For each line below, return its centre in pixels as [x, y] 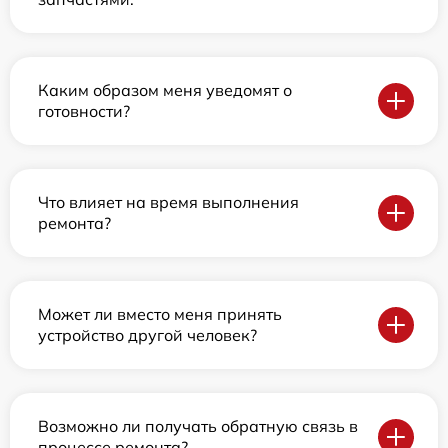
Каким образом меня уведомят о [165, 90]
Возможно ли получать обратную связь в [198, 426]
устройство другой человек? [147, 335]
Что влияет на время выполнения [168, 202]
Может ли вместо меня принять [160, 314]
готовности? [84, 111]
